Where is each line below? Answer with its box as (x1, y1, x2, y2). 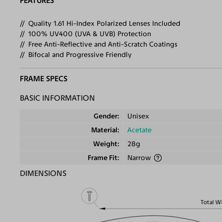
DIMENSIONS (20, 168, 67, 178)
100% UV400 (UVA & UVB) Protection (28, 29, 152, 38)
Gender (94, 111, 118, 120)
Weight (93, 139, 118, 148)
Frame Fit (88, 153, 118, 162)
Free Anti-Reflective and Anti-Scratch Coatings (28, 40, 178, 49)
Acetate (127, 125, 152, 134)
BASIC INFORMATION (20, 93, 96, 103)
